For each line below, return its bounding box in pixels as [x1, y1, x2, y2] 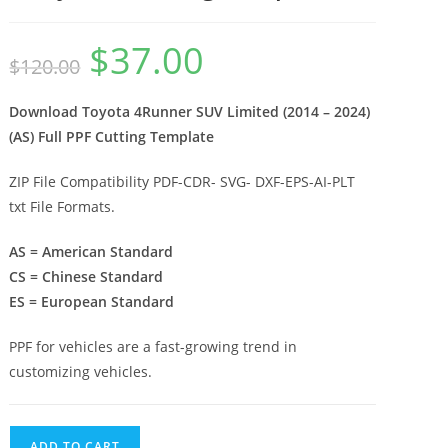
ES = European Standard [9, 292, 175, 312]
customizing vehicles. [9, 362, 153, 382]
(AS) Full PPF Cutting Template [9, 127, 215, 147]
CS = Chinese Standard [9, 267, 164, 287]
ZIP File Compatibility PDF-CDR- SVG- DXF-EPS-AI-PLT [9, 172, 356, 192]
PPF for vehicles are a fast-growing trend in [9, 337, 298, 357]
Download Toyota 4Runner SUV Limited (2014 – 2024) [9, 102, 371, 122]
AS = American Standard [9, 242, 174, 262]
